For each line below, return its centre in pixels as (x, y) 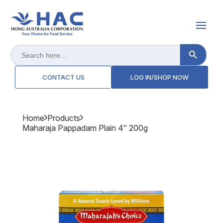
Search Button (204, 46)
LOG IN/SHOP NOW (160, 77)
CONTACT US (63, 77)
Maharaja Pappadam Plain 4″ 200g (85, 128)
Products (63, 118)
